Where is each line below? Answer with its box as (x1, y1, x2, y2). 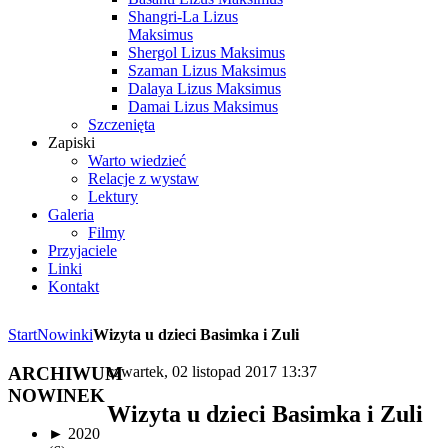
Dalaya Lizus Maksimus (128, 80, 281, 97)
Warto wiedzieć (88, 152, 186, 169)
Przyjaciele (48, 242, 117, 259)
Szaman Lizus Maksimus (128, 62, 286, 79)
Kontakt (48, 278, 99, 295)
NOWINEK (8, 384, 105, 406)
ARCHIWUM (8, 362, 123, 384)
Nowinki (37, 326, 93, 343)
